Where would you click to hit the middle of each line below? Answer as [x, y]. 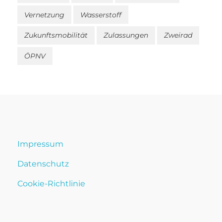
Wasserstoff [101, 15]
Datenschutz [43, 164]
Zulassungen [126, 35]
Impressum [40, 144]
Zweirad [178, 35]
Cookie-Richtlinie [51, 184]
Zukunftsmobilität [56, 35]
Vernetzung [44, 15]
